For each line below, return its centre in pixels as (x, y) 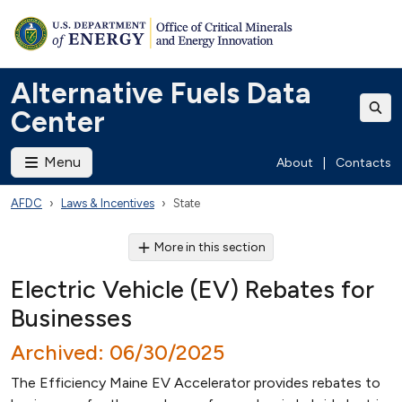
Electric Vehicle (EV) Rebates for (192, 289)
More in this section (210, 247)
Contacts (363, 162)
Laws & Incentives (108, 203)
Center (58, 122)
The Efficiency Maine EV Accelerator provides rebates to (196, 383)
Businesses (71, 318)
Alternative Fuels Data (161, 93)
